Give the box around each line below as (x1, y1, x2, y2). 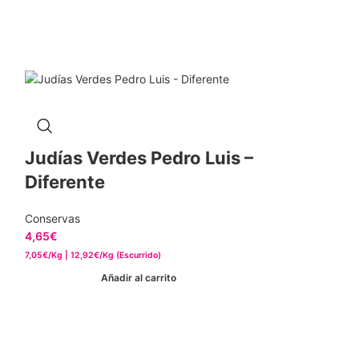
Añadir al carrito (101, 271, 177, 284)
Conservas (24, 212, 80, 226)
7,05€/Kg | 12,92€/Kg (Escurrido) (24, 250, 161, 261)
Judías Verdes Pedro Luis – (24, 147, 253, 169)
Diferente (24, 171, 105, 193)
